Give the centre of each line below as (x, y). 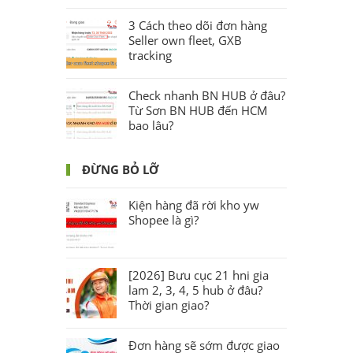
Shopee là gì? (163, 219)
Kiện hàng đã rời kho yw (194, 204)
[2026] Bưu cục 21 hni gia (199, 275)
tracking (150, 55)
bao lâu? (151, 125)
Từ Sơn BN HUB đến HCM (198, 110)
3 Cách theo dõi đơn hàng (198, 25)
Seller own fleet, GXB (185, 40)
